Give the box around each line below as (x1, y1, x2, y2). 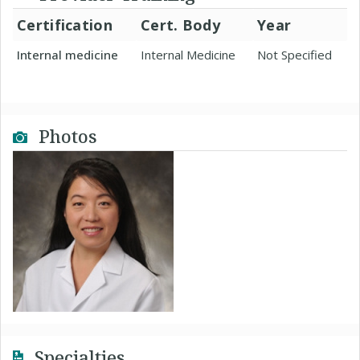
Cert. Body (141, 15, 220, 35)
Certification (17, 15, 112, 35)
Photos (34, 124, 97, 148)
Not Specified (257, 47, 332, 63)
